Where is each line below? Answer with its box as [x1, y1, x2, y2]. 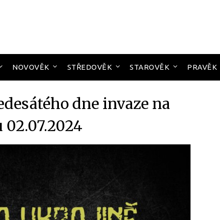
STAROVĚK [130, 63, 169, 71]
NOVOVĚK [12, 63, 50, 71]
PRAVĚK [187, 63, 217, 71]
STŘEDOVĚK [67, 63, 112, 71]
